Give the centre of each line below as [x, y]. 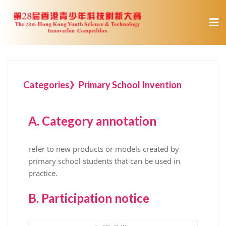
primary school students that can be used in [104, 161]
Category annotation [99, 121]
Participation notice [95, 198]
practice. [43, 173]
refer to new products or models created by [104, 149]
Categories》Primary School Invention [102, 84]
